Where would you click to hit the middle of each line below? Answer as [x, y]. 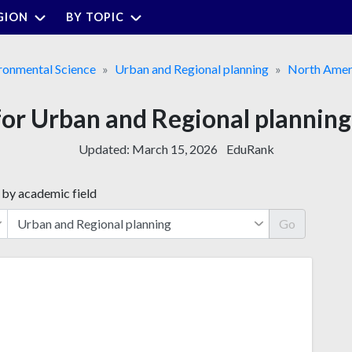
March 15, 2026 [174, 148]
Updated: [105, 148]
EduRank [250, 148]
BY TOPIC [95, 16]
